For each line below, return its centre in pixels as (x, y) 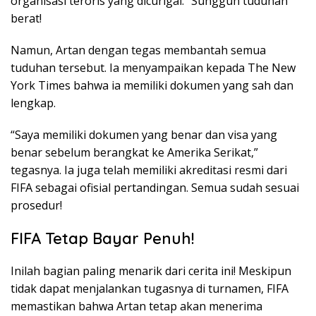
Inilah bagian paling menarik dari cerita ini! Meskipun (151, 271)
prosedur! (36, 206)
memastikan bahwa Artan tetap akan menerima (136, 306)
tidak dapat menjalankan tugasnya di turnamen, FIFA (150, 289)
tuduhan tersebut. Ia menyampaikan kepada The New (153, 68)
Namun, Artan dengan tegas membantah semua (138, 50)
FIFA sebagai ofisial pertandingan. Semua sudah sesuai (155, 188)
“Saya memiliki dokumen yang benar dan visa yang (144, 135)
